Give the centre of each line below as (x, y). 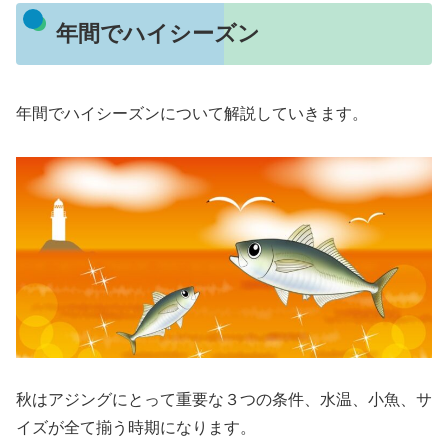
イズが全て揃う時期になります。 (136, 428)
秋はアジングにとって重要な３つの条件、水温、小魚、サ (224, 400)
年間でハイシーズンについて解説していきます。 (192, 114)
